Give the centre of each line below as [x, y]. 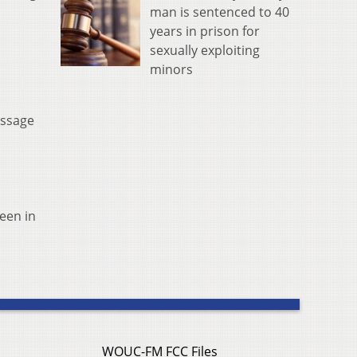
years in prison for [205, 31]
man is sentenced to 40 [220, 12]
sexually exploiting [205, 50]
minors [171, 69]
